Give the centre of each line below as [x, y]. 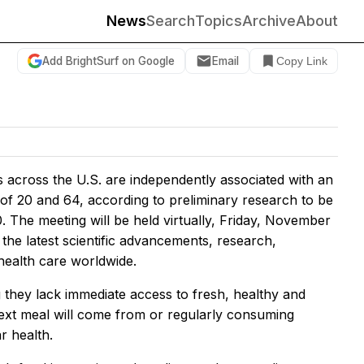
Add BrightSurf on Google [108, 61]
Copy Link [302, 61]
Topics [219, 21]
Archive [269, 21]
